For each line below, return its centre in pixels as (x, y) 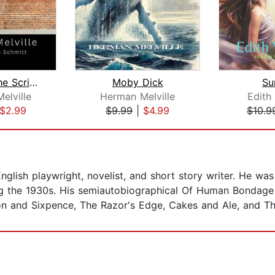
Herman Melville (137, 97)
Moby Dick (137, 83)
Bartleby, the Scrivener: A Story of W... (33, 83)
